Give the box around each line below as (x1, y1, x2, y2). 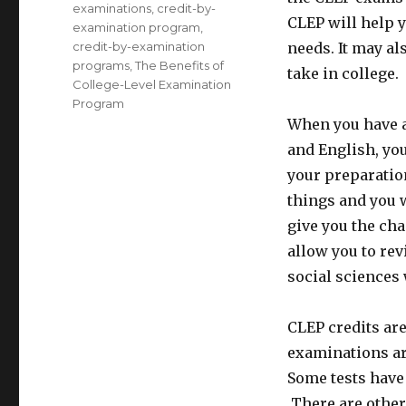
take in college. (286, 64, 399, 82)
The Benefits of (135, 58, 225, 72)
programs (72, 58, 130, 72)
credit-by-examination (72, 39, 206, 53)
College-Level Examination (72, 77, 232, 92)
